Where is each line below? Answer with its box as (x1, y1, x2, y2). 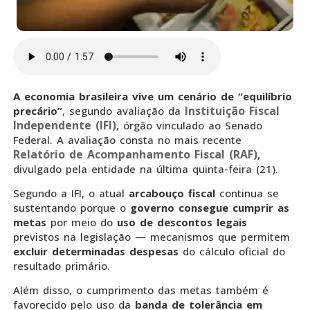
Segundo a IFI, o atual (13, 186, 129, 201)
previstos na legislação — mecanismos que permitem (13, 230, 290, 244)
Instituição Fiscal (185, 102, 280, 118)
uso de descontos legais (113, 215, 247, 230)
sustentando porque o (13, 201, 130, 215)
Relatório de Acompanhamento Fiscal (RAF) (13, 146, 257, 162)
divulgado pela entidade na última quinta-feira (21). (13, 161, 282, 176)
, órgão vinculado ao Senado (116, 118, 262, 132)
